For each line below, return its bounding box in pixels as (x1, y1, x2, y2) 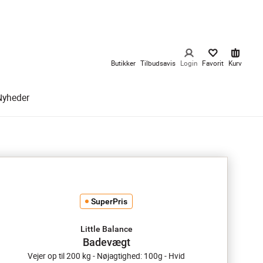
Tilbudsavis (140, 59, 176, 68)
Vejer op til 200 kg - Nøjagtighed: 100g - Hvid (28, 251, 185, 261)
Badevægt (82, 236, 130, 248)
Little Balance (80, 224, 133, 234)
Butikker (111, 59, 136, 68)
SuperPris (91, 196, 127, 206)
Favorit (202, 59, 224, 68)
